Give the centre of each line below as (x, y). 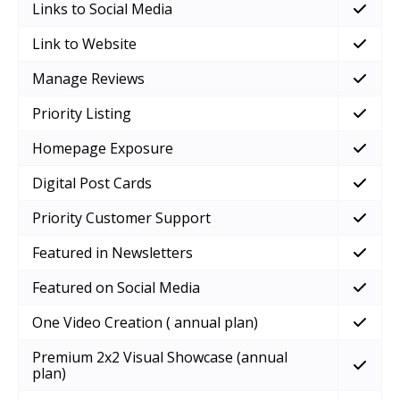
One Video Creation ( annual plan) (145, 323)
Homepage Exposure (103, 149)
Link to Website (84, 44)
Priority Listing (82, 114)
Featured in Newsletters (112, 253)
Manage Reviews (88, 79)
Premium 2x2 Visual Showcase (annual (160, 358)
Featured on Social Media (116, 288)
